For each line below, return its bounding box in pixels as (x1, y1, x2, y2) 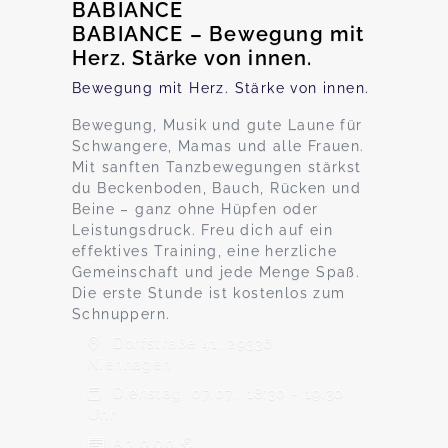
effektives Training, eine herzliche (72, 243, 337, 259)
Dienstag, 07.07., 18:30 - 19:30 (108, 385, 345, 401)
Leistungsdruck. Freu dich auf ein (72, 222, 334, 238)
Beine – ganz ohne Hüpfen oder (72, 201, 319, 217)
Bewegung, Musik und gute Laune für (72, 117, 363, 133)
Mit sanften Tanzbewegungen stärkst (72, 159, 362, 175)
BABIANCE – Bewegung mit (72, 22, 365, 46)
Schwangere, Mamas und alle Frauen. (72, 138, 365, 154)
